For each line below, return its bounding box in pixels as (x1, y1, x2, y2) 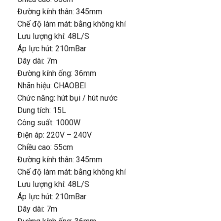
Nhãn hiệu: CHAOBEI (17, 80, 86, 90)
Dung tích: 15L (17, 105, 66, 115)
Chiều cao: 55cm (17, 142, 73, 152)
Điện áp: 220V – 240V (17, 130, 92, 140)
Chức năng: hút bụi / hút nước (17, 93, 117, 103)
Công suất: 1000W (17, 117, 80, 127)
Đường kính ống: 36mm (17, 68, 96, 78)
